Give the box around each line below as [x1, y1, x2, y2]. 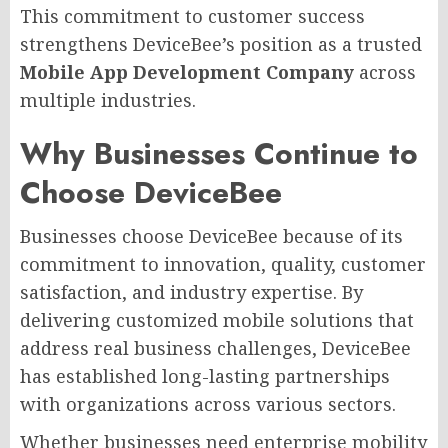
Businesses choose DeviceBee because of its [20, 223, 403, 248]
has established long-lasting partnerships [20, 363, 390, 388]
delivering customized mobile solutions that [20, 307, 414, 332]
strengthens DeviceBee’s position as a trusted [20, 31, 422, 56]
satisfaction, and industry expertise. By [20, 279, 363, 304]
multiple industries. [20, 87, 196, 112]
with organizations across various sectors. [20, 391, 396, 416]
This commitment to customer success [20, 3, 365, 28]
